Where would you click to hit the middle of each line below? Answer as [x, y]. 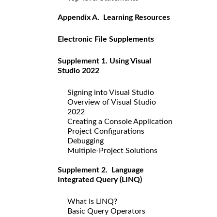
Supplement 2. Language [101, 170]
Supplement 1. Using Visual [104, 61]
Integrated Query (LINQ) [100, 179]
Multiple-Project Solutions [112, 150]
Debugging [85, 141]
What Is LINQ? [92, 201]
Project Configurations [106, 131]
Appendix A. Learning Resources [114, 17]
